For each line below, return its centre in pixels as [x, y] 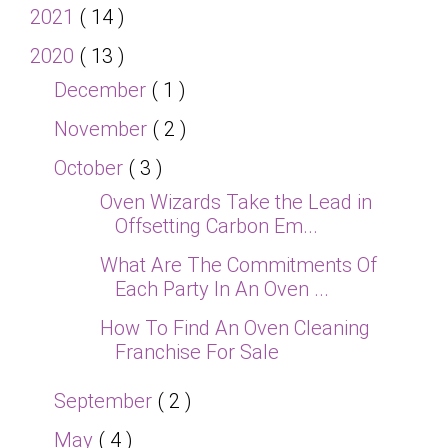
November [103, 129]
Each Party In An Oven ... [222, 289]
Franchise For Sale [197, 352]
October [91, 168]
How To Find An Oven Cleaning [235, 328]
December [102, 90]
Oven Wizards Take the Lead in [236, 202]
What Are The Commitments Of [238, 265]
